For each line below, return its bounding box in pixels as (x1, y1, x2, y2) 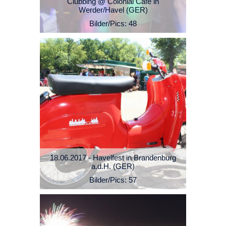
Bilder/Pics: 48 (89, 19, 137, 28)
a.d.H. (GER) (91, 162, 135, 171)
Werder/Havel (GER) (78, 6, 148, 15)
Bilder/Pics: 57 (89, 176, 137, 185)
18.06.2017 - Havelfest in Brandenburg (50, 153, 176, 162)
